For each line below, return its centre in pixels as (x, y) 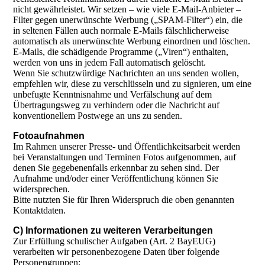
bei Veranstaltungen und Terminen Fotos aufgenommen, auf (125, 157)
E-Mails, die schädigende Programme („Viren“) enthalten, (121, 52)
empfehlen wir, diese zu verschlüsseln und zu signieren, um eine (132, 84)
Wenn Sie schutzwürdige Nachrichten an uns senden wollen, (126, 73)
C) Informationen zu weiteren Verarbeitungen (113, 231)
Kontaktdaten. (40, 211)
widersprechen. (42, 189)
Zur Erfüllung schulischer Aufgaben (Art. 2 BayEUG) (114, 241)
